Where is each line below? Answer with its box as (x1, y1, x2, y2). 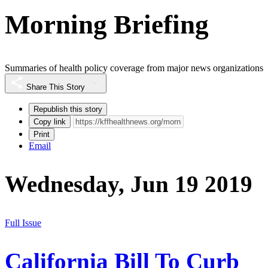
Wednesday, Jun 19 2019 (5, 171, 252, 197)
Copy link (33, 117, 66, 127)
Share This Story (26, 83, 85, 92)
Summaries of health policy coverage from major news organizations (5, 63, 263, 74)
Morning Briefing (5, 9, 209, 39)
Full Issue (5, 217, 41, 228)
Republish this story (33, 105, 102, 114)
